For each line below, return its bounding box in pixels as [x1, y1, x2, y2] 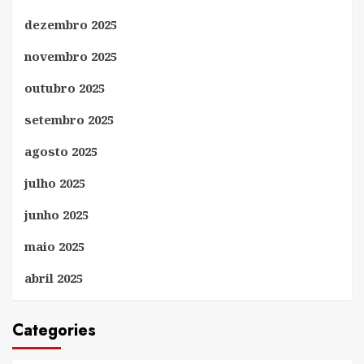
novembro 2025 [24, 47, 117, 64]
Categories [12, 318, 96, 342]
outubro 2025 [24, 79, 105, 96]
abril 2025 [24, 269, 83, 286]
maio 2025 [24, 237, 84, 254]
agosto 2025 [24, 142, 97, 159]
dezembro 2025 [24, 15, 117, 32]
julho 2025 [24, 174, 85, 191]
